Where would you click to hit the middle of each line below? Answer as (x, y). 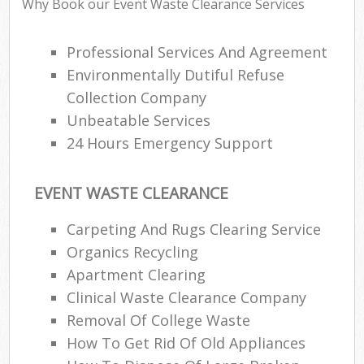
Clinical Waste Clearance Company (187, 297)
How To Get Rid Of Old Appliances (186, 342)
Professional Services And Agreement (197, 52)
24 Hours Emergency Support (170, 143)
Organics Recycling (133, 251)
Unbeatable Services (139, 121)
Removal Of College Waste (159, 320)
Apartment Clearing (136, 274)
